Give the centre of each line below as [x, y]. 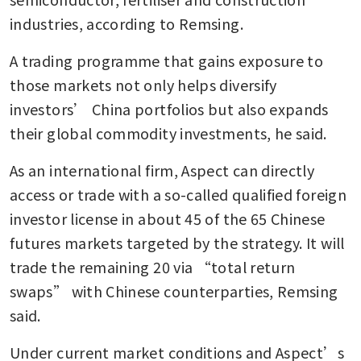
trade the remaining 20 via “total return [153, 266]
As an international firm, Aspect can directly [162, 170]
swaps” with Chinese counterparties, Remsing [174, 290]
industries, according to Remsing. [127, 23]
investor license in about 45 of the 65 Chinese [168, 218]
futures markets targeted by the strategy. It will [177, 242]
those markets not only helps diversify [143, 84]
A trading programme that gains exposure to [167, 60]
